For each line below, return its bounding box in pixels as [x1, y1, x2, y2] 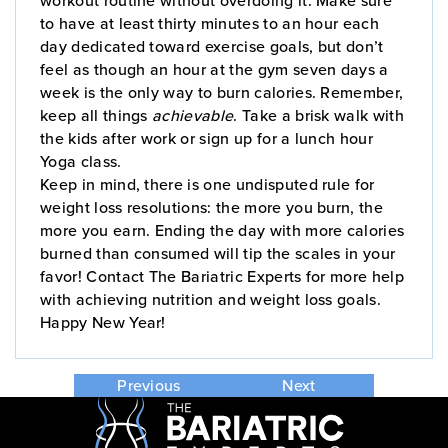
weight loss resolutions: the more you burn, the [40, 195, 384, 218]
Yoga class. [40, 149, 122, 172]
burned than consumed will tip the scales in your [40, 241, 396, 264]
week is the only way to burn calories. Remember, [40, 80, 404, 103]
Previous [117, 373, 181, 396]
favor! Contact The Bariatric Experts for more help [40, 264, 405, 287]
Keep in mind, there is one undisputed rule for [40, 172, 375, 195]
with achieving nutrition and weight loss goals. [40, 287, 382, 310]
